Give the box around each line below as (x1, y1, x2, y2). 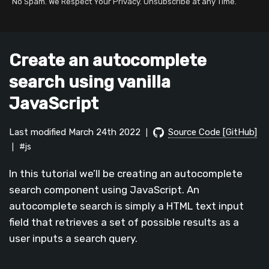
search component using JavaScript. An (9, 184, 199, 196)
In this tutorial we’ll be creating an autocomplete (9, 168, 243, 180)
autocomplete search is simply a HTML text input (9, 200, 244, 213)
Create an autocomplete (9, 50, 207, 70)
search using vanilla (9, 72, 171, 92)
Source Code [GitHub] (168, 127, 257, 138)
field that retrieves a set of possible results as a (9, 216, 239, 229)
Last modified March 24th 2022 (9, 127, 143, 138)
